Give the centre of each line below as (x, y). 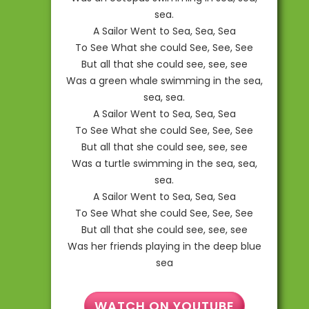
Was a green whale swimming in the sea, (164, 80)
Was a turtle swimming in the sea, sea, (164, 163)
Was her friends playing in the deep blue (164, 246)
